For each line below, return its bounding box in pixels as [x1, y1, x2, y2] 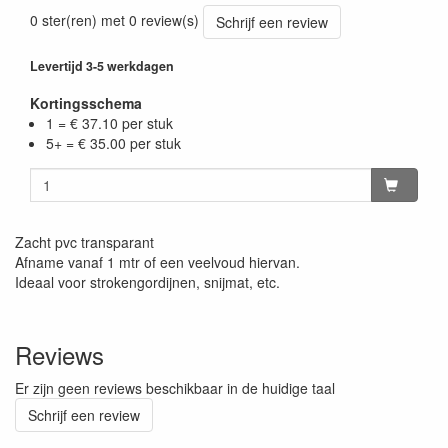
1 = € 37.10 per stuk [45, 112, 173, 133]
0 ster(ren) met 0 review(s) [30, 9, 199, 30]
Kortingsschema [30, 92, 142, 113]
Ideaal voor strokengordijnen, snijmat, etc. [15, 271, 280, 292]
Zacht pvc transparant [15, 231, 154, 252]
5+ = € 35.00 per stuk [45, 132, 181, 153]
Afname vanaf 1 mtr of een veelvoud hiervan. [15, 251, 300, 272]
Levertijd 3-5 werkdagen [30, 56, 174, 75]
